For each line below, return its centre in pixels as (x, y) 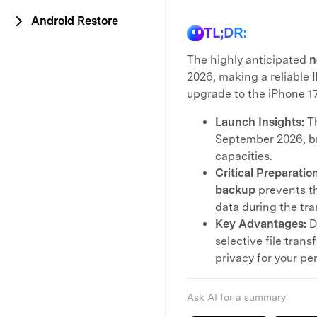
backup (235, 190)
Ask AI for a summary (236, 297)
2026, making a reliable (249, 77)
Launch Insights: (260, 122)
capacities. (244, 156)
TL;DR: (225, 33)
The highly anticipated (248, 60)
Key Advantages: (261, 224)
